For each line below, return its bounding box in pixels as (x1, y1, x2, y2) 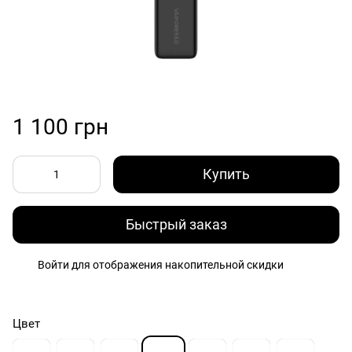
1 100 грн (13, 113, 108, 140)
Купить (203, 165, 250, 182)
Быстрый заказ (125, 216, 227, 233)
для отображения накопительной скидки (69, 258, 284, 271)
